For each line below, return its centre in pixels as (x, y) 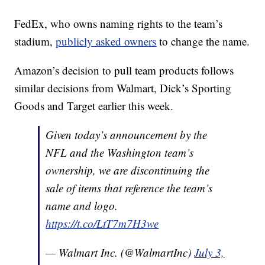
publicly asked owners (106, 41)
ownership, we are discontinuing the (128, 170)
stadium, (35, 41)
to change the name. (203, 41)
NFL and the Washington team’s (120, 153)
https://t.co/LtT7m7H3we (102, 224)
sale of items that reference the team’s (129, 188)
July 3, (209, 253)
